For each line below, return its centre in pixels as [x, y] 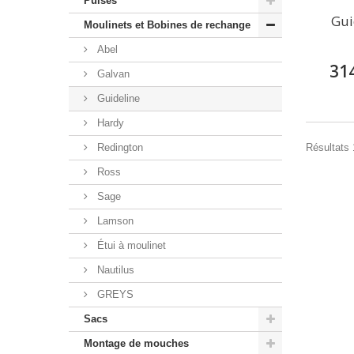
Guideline [117, 98]
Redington [119, 147]
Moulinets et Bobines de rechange [167, 24]
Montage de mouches [136, 343]
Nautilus [114, 269]
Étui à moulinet [130, 245]
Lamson [114, 220]
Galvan [112, 73]
